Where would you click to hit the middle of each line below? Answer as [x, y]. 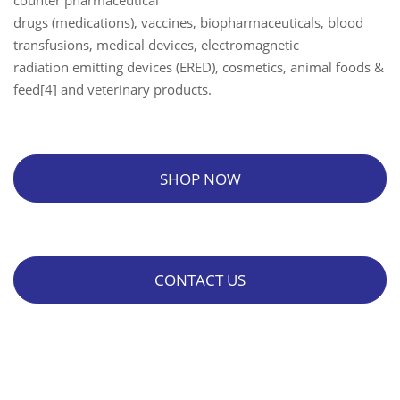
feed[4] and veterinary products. [112, 90]
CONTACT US [200, 280]
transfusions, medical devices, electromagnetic [156, 45]
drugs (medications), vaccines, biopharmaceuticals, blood [188, 23]
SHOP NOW [200, 179]
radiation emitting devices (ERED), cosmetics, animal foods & [199, 67]
